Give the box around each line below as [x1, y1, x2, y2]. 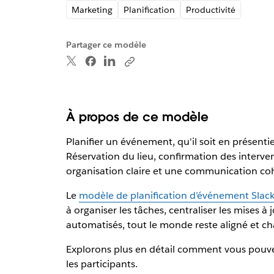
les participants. [65, 257, 138, 270]
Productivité [185, 4, 235, 15]
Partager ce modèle [65, 39, 146, 50]
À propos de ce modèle [65, 108, 209, 125]
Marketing [71, 4, 113, 15]
